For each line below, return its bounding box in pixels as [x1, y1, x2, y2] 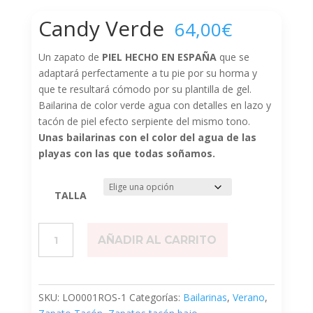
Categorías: [129, 291, 183, 305]
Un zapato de [38, 50, 99, 64]
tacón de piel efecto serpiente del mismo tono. [38, 115, 250, 129]
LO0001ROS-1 [61, 291, 126, 305]
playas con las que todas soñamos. [38, 147, 215, 161]
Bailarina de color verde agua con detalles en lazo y [38, 99, 271, 112]
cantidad [37, 256, 76, 270]
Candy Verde [38, 14, 164, 43]
